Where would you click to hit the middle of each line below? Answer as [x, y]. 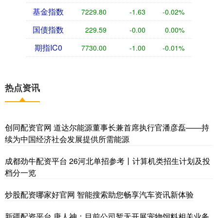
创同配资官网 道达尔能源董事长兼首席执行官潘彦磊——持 [107, 127]
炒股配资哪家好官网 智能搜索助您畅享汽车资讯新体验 [99, 194]
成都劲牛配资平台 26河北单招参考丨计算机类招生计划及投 [108, 161]
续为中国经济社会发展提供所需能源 [67, 139]
